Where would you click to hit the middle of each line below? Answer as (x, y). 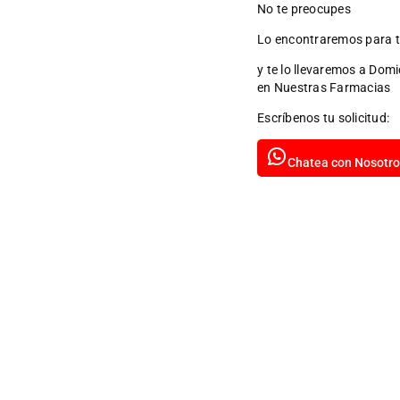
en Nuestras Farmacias (324, 88)
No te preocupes (304, 9)
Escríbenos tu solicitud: (324, 118)
